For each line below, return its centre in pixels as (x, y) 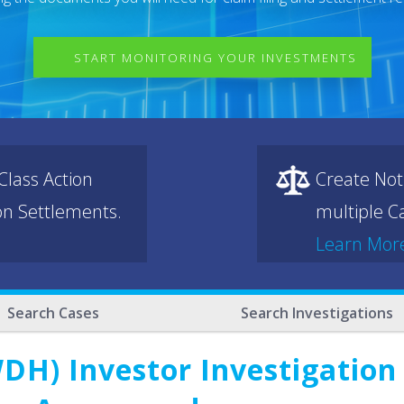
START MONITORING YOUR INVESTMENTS (215, 58)
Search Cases (54, 313)
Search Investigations (317, 313)
